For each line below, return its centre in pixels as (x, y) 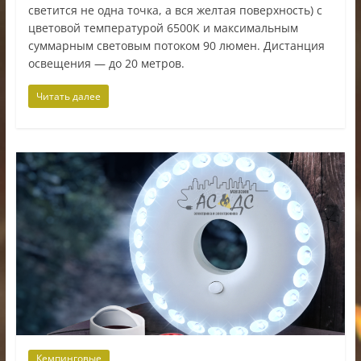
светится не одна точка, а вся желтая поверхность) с (175, 10)
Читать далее (68, 96)
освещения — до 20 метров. (106, 63)
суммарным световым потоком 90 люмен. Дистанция (176, 45)
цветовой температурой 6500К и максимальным (163, 27)
